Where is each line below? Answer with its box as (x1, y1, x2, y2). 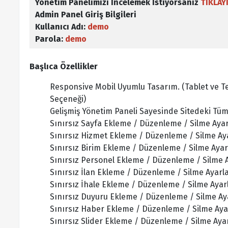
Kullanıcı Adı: (35, 22, 88, 32)
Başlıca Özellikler (30, 62, 98, 71)
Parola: (35, 34, 65, 44)
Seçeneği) (50, 94, 86, 104)
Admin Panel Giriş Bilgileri (35, 10, 136, 19)
